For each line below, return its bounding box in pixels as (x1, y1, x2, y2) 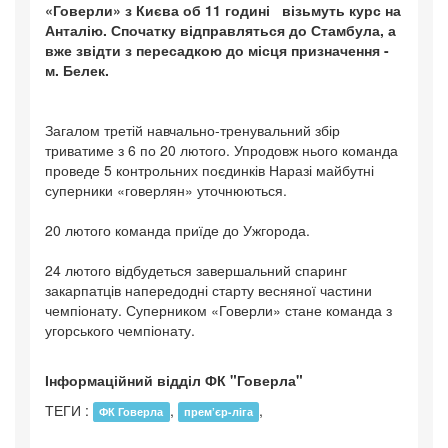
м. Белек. (45, 60, 109, 81)
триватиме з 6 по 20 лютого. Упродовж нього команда (45, 140, 398, 161)
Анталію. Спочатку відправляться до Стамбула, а (45, 20, 396, 41)
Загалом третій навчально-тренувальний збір (45, 120, 340, 141)
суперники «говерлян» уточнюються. (45, 180, 287, 201)
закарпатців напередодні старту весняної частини (45, 280, 372, 301)
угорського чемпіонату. (45, 320, 195, 341)
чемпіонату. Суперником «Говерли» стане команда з (45, 300, 392, 321)
